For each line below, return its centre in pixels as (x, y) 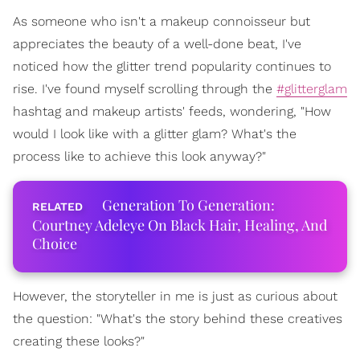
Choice (55, 243)
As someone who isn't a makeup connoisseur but (162, 21)
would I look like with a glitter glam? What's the (155, 134)
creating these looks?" (79, 341)
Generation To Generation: (188, 205)
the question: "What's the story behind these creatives (178, 319)
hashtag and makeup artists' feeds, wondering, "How (172, 111)
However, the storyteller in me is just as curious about (175, 296)
